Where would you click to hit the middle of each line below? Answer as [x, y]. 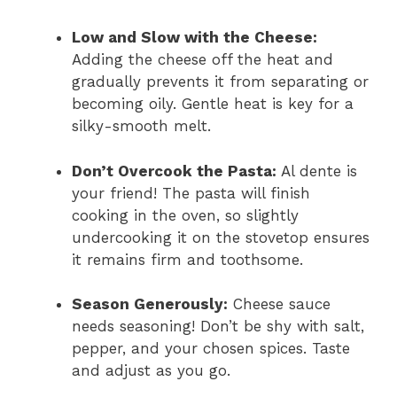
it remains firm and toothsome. [187, 259]
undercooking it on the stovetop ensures [221, 237]
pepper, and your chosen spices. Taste [211, 348]
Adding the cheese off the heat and [202, 59]
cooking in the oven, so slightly [185, 215]
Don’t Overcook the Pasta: [174, 171]
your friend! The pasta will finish [191, 193]
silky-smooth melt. [141, 126]
